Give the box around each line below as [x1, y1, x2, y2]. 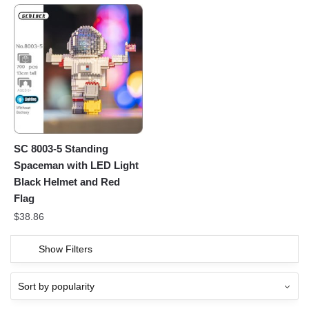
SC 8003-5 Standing [14, 143, 108, 155]
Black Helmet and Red [14, 176, 120, 188]
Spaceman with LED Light [14, 159, 139, 172]
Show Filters [39, 243, 92, 255]
